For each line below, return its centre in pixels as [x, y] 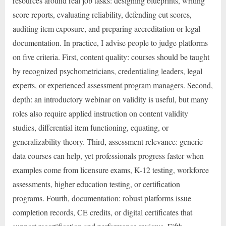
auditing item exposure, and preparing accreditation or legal [106, 29]
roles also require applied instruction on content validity [100, 114]
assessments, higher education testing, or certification [96, 184]
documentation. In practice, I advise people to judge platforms [110, 43]
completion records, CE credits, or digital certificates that [102, 212]
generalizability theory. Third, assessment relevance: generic [108, 142]
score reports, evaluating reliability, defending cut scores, [102, 15]
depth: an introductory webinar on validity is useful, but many [110, 99]
